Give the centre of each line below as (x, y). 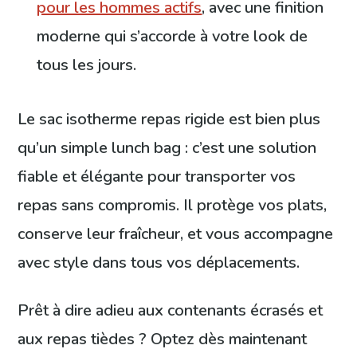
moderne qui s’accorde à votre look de (173, 36)
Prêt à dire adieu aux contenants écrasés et (171, 310)
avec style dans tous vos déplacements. (159, 262)
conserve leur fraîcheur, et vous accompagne (176, 233)
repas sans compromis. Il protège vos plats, (173, 205)
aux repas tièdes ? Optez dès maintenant (163, 339)
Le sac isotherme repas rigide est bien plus (169, 119)
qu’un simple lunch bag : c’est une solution (167, 147)
